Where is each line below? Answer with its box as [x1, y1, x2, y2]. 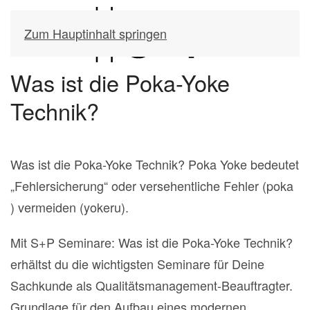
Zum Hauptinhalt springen [24, 24, 167, 42]
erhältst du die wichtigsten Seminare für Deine [10, 255, 264, 273]
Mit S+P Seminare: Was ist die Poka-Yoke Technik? [10, 233, 293, 251]
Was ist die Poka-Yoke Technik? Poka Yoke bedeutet [10, 155, 299, 173]
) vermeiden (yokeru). [10, 198, 129, 216]
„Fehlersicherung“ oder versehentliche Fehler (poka [10, 176, 293, 194]
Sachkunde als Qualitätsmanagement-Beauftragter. [10, 276, 293, 294]
